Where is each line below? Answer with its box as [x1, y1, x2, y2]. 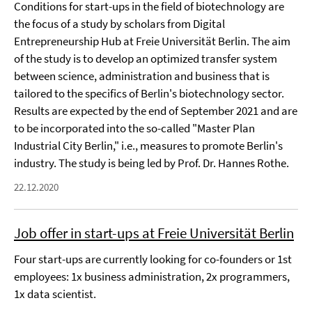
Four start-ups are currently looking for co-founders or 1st [14, 251, 292, 267]
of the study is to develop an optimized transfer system [14, 51, 277, 66]
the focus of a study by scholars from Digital [14, 16, 225, 31]
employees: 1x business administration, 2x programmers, [14, 269, 290, 284]
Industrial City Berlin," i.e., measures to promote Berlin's [14, 138, 283, 153]
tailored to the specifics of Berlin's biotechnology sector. [14, 86, 284, 101]
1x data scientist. [14, 286, 96, 302]
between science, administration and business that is [14, 68, 270, 84]
